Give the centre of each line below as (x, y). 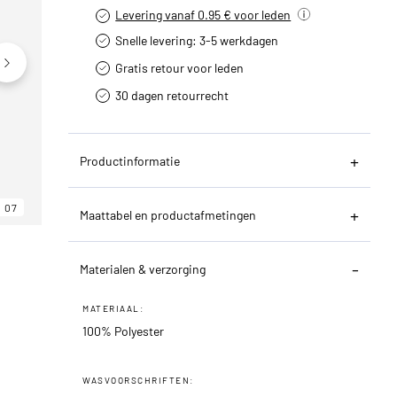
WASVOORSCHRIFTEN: (138, 380)
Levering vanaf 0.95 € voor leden (203, 14)
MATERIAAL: (113, 308)
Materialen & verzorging (143, 269)
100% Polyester (124, 331)
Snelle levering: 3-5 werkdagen (197, 40)
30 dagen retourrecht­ (172, 95)
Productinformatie (130, 160)
